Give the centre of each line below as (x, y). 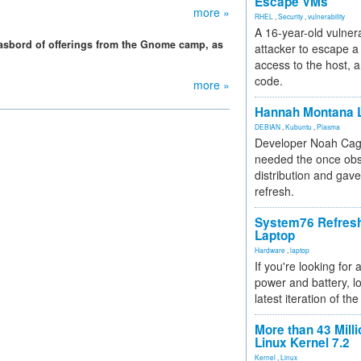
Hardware (270, 250)
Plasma (328, 127)
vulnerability (326, 16)
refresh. (274, 191)
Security (290, 16)
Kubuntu (299, 127)
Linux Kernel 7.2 (302, 342)
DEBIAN (268, 127)
